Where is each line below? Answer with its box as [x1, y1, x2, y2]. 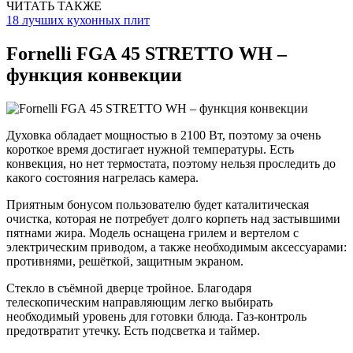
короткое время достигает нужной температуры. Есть [6, 142, 294, 156]
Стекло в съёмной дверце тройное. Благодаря [6, 281, 251, 295]
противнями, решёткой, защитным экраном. [6, 254, 243, 268]
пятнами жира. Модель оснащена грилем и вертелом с [6, 225, 299, 240]
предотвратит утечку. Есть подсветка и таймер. [6, 323, 260, 337]
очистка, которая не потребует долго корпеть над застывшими [6, 211, 340, 225]
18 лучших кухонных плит [6, 13, 150, 28]
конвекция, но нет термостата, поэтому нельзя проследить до [6, 156, 336, 170]
